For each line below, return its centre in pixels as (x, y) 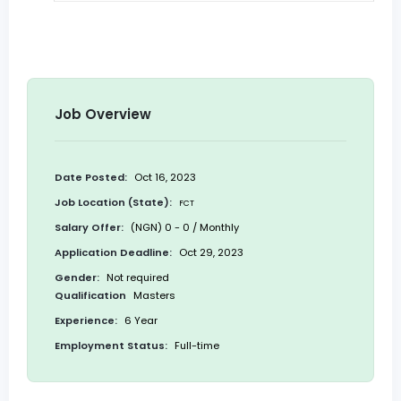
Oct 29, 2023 (210, 253)
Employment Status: (111, 346)
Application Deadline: (113, 253)
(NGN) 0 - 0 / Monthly (183, 228)
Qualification (90, 296)
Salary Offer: (89, 228)
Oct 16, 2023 (164, 178)
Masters (153, 296)
